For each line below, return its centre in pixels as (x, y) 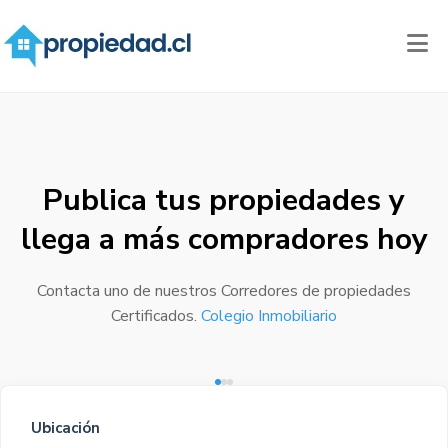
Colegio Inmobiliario (269, 316)
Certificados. (156, 316)
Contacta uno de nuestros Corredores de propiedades (224, 291)
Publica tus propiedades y (224, 200)
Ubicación (65, 428)
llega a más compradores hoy (224, 239)
